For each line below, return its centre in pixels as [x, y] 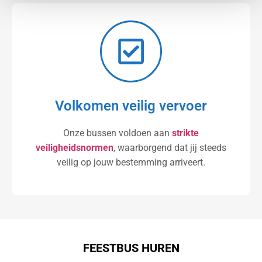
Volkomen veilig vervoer [131, 106]
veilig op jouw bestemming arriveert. [131, 162]
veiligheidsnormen [75, 147]
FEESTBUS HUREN [131, 248]
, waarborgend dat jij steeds [170, 147]
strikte [185, 133]
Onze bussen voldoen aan [118, 133]
